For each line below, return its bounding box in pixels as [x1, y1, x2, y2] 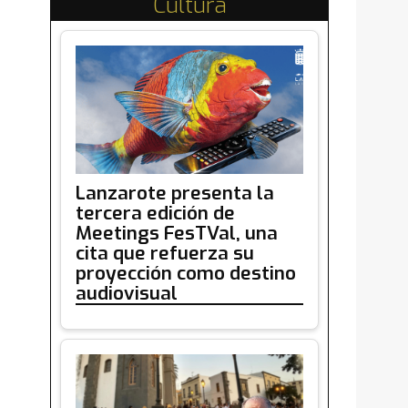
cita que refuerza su [76, 240, 254, 266]
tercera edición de [76, 199, 235, 226]
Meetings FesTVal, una [76, 219, 278, 246]
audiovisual [76, 280, 178, 306]
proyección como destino [76, 260, 296, 286]
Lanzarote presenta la [76, 179, 274, 206]
